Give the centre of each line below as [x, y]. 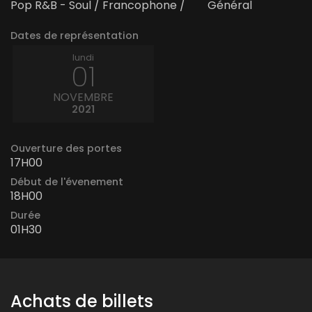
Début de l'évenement [67, 181]
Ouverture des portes [66, 148]
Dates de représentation [75, 35]
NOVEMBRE [83, 97]
